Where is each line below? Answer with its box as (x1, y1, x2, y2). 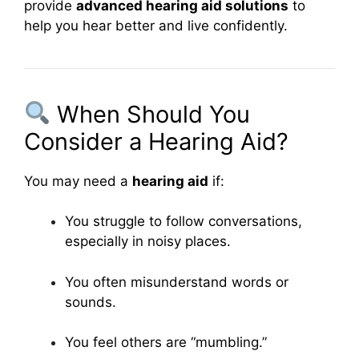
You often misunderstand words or (65, 273, 288, 290)
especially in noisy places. (65, 233, 231, 249)
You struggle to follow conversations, (65, 213, 302, 229)
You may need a (24, 172, 132, 189)
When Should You (50, 99, 251, 128)
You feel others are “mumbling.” (65, 334, 267, 350)
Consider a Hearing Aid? (24, 127, 288, 155)
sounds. (65, 293, 116, 310)
